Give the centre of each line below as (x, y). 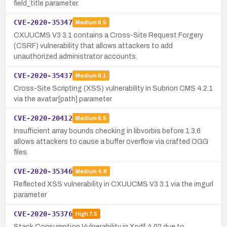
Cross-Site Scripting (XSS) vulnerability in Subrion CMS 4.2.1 (113, 88)
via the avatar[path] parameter (63, 99)
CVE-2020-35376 (43, 214)
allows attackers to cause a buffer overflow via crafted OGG (111, 141)
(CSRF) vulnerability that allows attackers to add (93, 46)
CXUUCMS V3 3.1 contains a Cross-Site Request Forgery (108, 35)
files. (21, 152)
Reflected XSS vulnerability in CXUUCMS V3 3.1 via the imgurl (113, 184)
